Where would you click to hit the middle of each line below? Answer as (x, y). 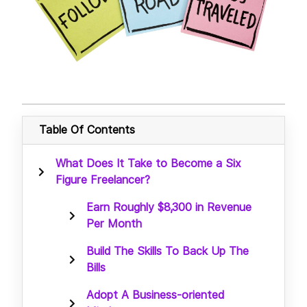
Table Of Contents (87, 130)
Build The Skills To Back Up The (168, 251)
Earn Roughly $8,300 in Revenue (169, 207)
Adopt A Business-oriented (155, 295)
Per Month (114, 223)
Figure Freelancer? (103, 180)
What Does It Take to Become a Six (148, 163)
